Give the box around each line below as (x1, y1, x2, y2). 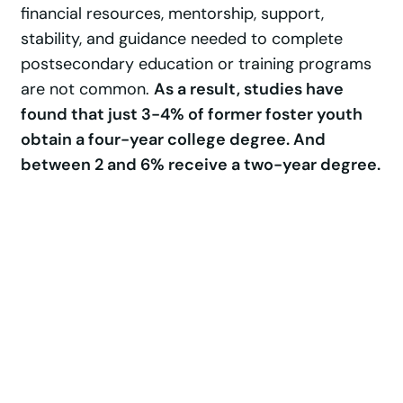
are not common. (21, 78, 155, 101)
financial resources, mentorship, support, (21, 3, 325, 25)
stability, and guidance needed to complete (21, 28, 344, 50)
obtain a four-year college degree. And (21, 129, 327, 151)
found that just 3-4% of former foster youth (21, 103, 363, 126)
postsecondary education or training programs (21, 53, 372, 76)
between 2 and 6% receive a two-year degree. (21, 154, 381, 176)
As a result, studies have (154, 78, 345, 101)
